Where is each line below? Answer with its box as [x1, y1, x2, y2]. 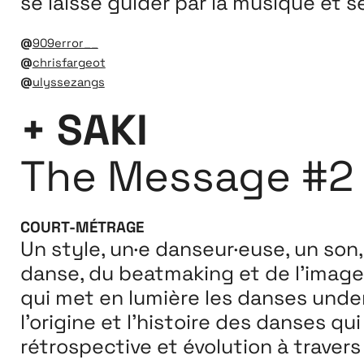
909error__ [32, 36, 98, 51]
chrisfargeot [32, 55, 106, 71]
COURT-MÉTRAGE [19, 217, 144, 237]
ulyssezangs [32, 75, 105, 90]
